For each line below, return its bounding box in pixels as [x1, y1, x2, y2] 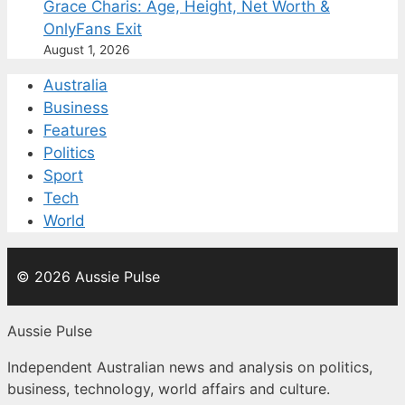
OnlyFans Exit [43, 19, 142, 38]
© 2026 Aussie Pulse [16, 267, 160, 286]
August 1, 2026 [43, 42, 130, 57]
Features [43, 120, 107, 139]
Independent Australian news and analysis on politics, [7, 357, 372, 376]
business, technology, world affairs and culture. [7, 379, 330, 398]
